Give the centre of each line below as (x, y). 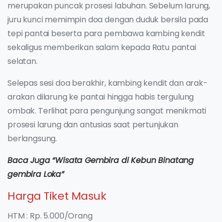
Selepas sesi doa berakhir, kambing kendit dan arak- (108, 83)
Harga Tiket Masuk (57, 196)
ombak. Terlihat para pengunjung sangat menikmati (107, 111)
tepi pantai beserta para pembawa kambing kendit (106, 34)
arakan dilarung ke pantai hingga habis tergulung (101, 97)
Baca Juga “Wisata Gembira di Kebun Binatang (101, 161)
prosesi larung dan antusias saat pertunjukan (93, 125)
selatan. (23, 61)
